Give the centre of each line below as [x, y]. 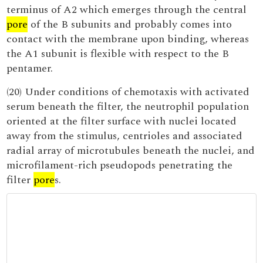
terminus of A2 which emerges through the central [127, 10]
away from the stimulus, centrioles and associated [125, 136]
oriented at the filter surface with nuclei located [122, 121]
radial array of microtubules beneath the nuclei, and [131, 151]
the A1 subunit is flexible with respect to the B [118, 54]
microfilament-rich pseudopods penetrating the [120, 165]
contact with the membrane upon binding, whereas [128, 39]
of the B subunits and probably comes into [130, 24]
